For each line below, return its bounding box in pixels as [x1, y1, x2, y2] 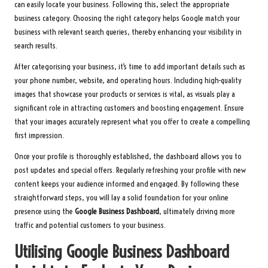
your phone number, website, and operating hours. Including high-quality [14, 75, 242, 86]
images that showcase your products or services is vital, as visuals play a [14, 89, 235, 99]
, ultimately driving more [159, 206, 235, 217]
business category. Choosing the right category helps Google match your [14, 13, 240, 23]
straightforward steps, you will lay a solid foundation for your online [14, 192, 229, 203]
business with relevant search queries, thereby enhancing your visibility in [14, 26, 242, 37]
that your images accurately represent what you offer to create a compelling [14, 116, 250, 127]
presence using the [14, 206, 75, 217]
